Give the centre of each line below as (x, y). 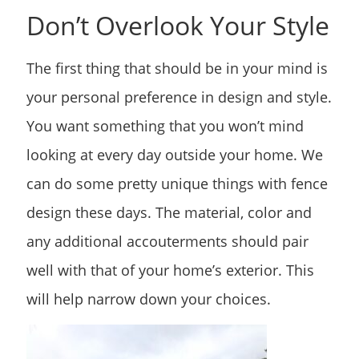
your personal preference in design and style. (179, 97)
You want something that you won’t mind (165, 125)
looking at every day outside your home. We (175, 154)
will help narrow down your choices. (149, 298)
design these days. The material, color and (169, 212)
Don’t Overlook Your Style (178, 25)
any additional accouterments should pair (167, 241)
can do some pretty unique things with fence (177, 183)
